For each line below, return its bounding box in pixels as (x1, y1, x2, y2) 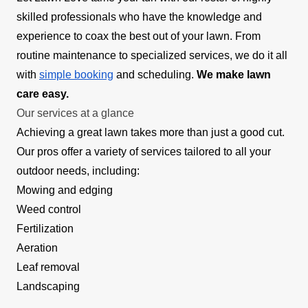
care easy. (16, 87, 69, 100)
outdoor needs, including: (16, 164, 140, 177)
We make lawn (194, 68, 271, 80)
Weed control (16, 203, 81, 215)
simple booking (39, 68, 113, 80)
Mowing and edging (16, 184, 113, 196)
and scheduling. (113, 68, 194, 80)
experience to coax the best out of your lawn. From (16, 30, 261, 42)
